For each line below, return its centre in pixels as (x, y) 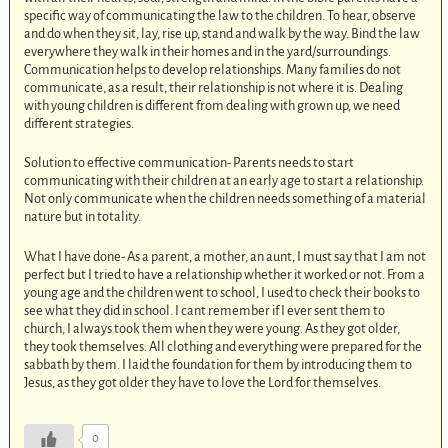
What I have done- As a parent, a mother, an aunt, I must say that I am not (225, 257)
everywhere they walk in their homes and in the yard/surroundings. (208, 51)
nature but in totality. (83, 217)
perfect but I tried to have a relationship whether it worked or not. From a (225, 275)
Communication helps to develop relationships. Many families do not (213, 69)
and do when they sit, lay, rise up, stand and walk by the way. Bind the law (222, 33)
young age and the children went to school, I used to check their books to (222, 293)
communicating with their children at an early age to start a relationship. (224, 181)
